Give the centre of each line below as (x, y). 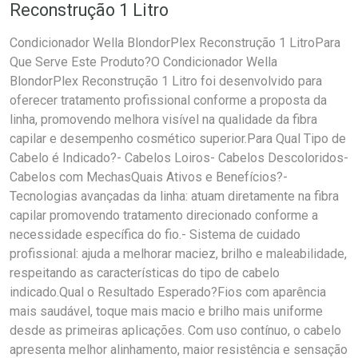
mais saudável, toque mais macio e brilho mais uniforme (166, 311)
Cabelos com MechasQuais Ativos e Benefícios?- (149, 177)
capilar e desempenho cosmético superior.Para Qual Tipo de (178, 139)
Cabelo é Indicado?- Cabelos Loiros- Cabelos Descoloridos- (179, 158)
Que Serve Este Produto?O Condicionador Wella (143, 62)
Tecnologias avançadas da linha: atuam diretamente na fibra (174, 196)
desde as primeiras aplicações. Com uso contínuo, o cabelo (175, 330)
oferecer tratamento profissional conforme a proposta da (168, 100)
